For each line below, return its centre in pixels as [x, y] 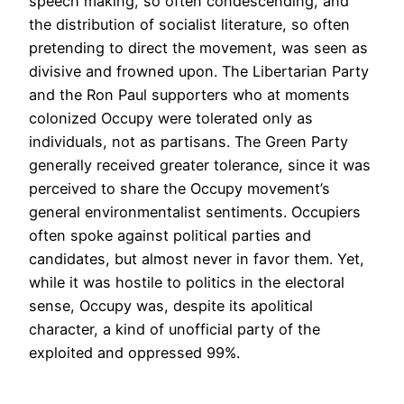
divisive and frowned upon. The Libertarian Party [199, 71]
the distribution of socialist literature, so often [189, 24]
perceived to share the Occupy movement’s [179, 188]
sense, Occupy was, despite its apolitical [171, 305]
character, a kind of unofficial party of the [174, 329]
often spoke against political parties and [170, 235]
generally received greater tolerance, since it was [200, 165]
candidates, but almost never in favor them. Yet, [197, 258]
